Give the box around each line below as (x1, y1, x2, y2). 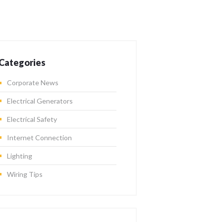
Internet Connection (6, 133, 72, 142)
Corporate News (6, 78, 58, 87)
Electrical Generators (6, 96, 73, 105)
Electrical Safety (6, 114, 57, 123)
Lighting (6, 151, 32, 160)
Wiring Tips (6, 169, 43, 178)
